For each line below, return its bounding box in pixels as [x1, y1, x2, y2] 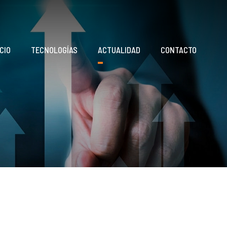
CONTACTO [161, 45, 197, 55]
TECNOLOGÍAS [31, 45, 78, 55]
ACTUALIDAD [98, 45, 140, 55]
